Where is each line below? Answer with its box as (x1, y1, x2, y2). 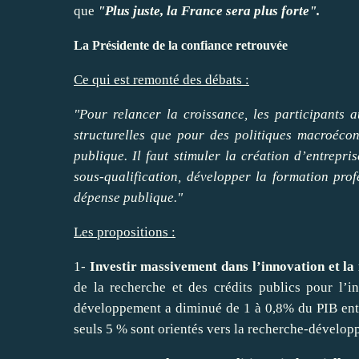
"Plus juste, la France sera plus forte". (98, 2, 320, 18)
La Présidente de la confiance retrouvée (74, 38, 288, 52)
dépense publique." (74, 189, 183, 205)
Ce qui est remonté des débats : (74, 71, 249, 87)
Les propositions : (74, 224, 175, 240)
